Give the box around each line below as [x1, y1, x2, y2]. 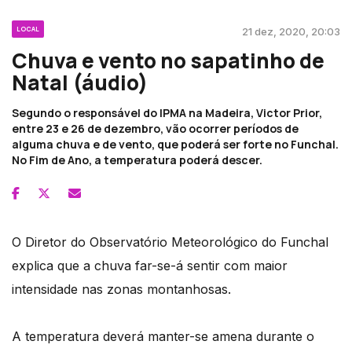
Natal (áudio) [12, 68, 148, 97]
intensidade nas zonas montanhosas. [12, 280, 231, 297]
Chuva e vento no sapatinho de [12, 46, 324, 75]
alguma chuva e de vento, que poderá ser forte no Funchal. [12, 136, 339, 152]
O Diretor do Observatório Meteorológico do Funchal [12, 233, 328, 250]
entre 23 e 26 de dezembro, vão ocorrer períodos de [12, 120, 299, 136]
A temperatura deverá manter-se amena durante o [12, 328, 314, 344]
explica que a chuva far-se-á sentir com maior [12, 257, 288, 273]
